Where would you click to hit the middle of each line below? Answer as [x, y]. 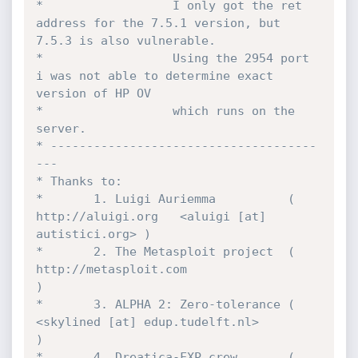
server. [61, 129]
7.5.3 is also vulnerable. [129, 41]
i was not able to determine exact [154, 76]
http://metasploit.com [111, 269]
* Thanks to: [79, 181]
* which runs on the [165, 111]
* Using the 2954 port [172, 58]
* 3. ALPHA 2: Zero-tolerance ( [165, 304]
